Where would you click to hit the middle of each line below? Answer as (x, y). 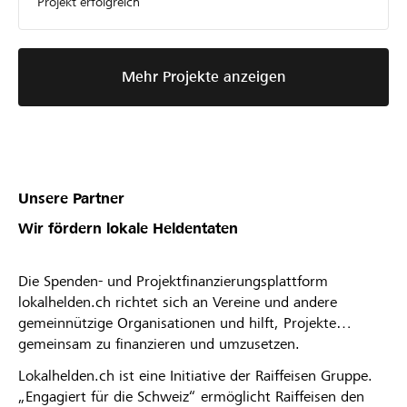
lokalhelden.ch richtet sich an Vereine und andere (178, 303)
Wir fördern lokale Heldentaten (128, 229)
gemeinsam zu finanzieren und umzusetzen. (159, 344)
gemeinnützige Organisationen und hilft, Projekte (177, 323)
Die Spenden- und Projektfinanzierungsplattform (173, 282)
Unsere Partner (71, 199)
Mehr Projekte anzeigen (203, 77)
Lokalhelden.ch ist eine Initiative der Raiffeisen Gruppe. (195, 376)
